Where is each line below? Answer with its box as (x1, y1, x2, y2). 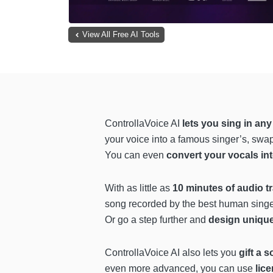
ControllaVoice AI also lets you (105, 247, 239, 258)
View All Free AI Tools (82, 30, 160, 40)
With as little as (105, 183, 172, 194)
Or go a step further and (105, 214, 208, 225)
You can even (105, 150, 166, 161)
